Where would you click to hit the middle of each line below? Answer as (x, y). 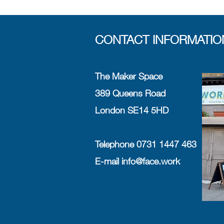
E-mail (108, 161)
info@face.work (151, 161)
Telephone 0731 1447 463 (147, 144)
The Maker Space (129, 76)
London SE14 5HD (133, 110)
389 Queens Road (131, 93)
